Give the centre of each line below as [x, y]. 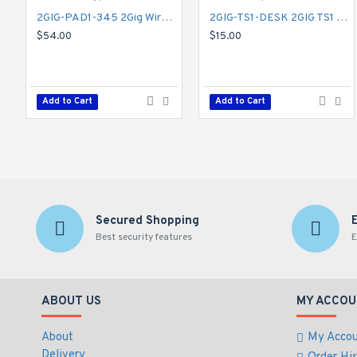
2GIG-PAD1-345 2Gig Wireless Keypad [167, 18]
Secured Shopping [147, 221]
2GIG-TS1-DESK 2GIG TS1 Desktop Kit [341, 18]
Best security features [144, 237]
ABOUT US [71, 302]
